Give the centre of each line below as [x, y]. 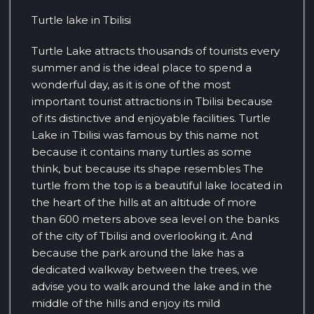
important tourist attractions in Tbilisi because [152, 101]
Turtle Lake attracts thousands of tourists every [156, 50]
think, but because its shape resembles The [148, 168]
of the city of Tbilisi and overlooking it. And [142, 235]
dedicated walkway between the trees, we [145, 269]
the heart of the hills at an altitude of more [144, 202]
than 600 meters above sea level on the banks [155, 219]
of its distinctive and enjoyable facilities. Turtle [151, 118]
